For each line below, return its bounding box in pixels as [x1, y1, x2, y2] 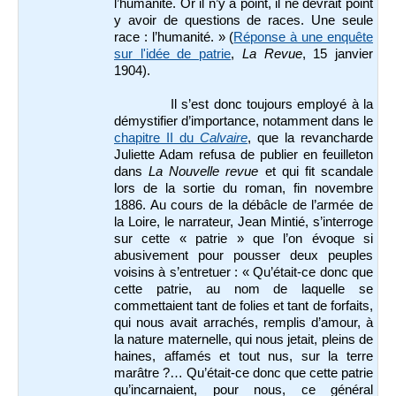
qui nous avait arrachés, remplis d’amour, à [114, 316, 373, 331]
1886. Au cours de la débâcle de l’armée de [114, 198, 373, 213]
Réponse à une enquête [233, 30, 374, 44]
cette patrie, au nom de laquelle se [114, 282, 373, 297]
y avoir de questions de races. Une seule [114, 13, 373, 27]
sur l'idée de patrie [114, 47, 232, 61]
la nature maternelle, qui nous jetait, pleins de [114, 332, 373, 347]
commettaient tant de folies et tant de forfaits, [114, 299, 373, 314]
